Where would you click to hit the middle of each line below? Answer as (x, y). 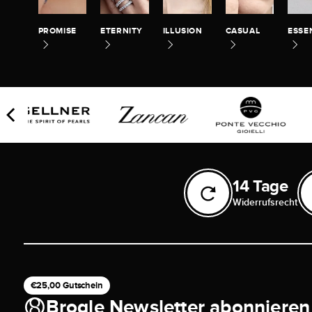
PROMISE (57, 31)
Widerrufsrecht (265, 202)
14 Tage (260, 186)
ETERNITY (122, 31)
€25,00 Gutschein (67, 286)
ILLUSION (182, 31)
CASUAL (243, 31)
